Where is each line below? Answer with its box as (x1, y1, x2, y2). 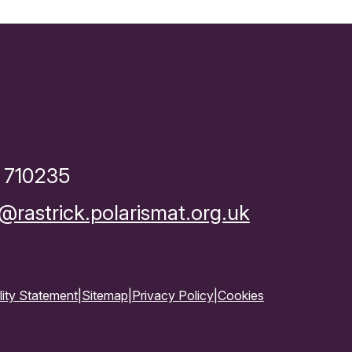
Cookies (217, 288, 264, 304)
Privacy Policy (131, 288, 214, 304)
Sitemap (81, 288, 128, 304)
